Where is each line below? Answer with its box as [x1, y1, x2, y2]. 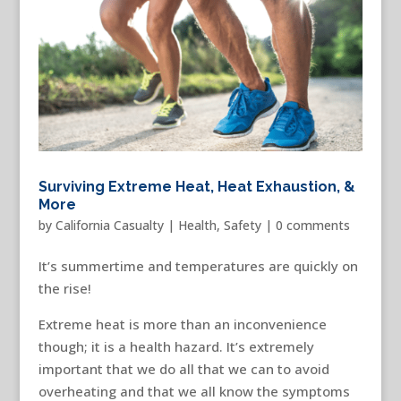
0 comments [275, 216, 350, 234]
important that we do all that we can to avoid [38, 359, 329, 378]
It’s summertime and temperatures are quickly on [38, 256, 358, 275]
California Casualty [55, 216, 164, 234]
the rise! [38, 278, 91, 297]
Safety [223, 216, 261, 234]
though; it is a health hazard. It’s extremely [38, 337, 314, 355]
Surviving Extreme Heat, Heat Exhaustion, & [38, 177, 355, 195]
